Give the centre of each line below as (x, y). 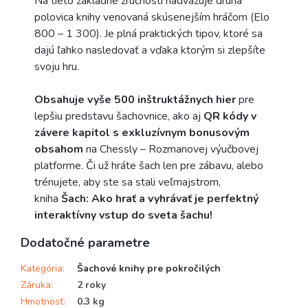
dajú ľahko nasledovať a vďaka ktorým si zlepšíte (150, 51)
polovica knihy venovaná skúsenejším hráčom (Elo (152, 18)
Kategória (42, 269)
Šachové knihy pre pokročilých (149, 269)
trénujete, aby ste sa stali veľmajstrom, (128, 183)
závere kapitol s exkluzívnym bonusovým (142, 133)
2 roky (91, 285)
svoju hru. (57, 67)
